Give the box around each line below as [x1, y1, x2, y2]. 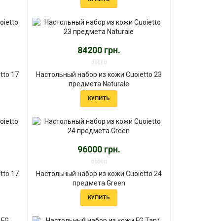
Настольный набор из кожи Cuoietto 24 [36, 169, 162, 178]
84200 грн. [77, 44, 120, 55]
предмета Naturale [68, 79, 129, 88]
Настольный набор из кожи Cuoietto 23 [36, 70, 162, 78]
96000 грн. [77, 144, 120, 154]
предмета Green [72, 179, 125, 187]
